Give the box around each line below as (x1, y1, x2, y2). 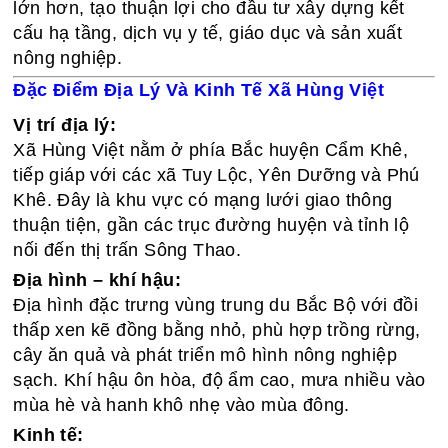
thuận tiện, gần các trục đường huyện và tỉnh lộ (13, 215, 410, 235)
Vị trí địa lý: (13, 115, 117, 135)
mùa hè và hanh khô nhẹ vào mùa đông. (13, 395, 350, 415)
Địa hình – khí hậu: (13, 270, 182, 290)
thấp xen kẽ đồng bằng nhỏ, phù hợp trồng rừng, (13, 320, 421, 340)
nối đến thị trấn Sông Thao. (13, 240, 242, 260)
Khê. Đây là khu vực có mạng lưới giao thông (13, 190, 393, 210)
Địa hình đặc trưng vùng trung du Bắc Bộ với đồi (13, 295, 419, 315)
